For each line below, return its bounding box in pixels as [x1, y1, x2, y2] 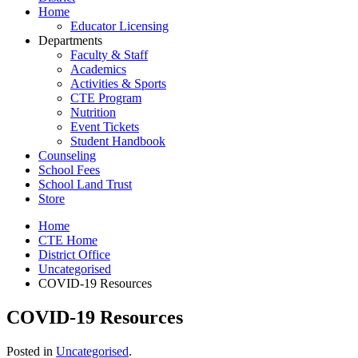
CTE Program [70, 91, 141, 105]
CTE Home [38, 233, 97, 247]
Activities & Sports [70, 77, 166, 90]
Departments [38, 34, 102, 47]
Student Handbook [70, 134, 165, 148]
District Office [38, 248, 110, 261]
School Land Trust [38, 177, 132, 191]
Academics [70, 62, 126, 76]
